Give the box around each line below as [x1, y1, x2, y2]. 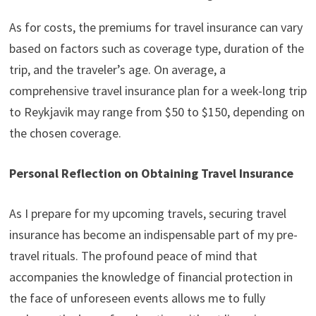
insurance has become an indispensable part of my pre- [8, 226, 298, 243]
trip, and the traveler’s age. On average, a [8, 61, 226, 78]
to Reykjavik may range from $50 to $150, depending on [8, 103, 305, 120]
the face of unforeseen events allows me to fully [8, 289, 265, 306]
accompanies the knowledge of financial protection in [8, 268, 293, 285]
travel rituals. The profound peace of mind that [8, 247, 257, 264]
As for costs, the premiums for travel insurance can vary [8, 18, 303, 35]
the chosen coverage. [8, 124, 121, 141]
